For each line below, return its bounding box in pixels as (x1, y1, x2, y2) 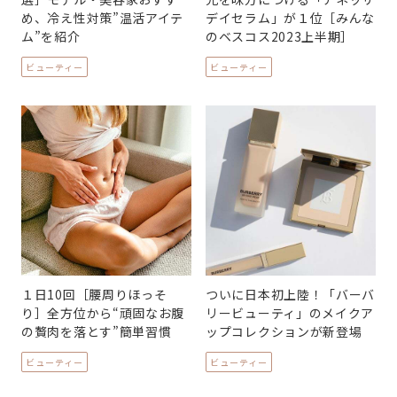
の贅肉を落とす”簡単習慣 (21, 323, 172, 341)
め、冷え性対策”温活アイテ (21, 9, 184, 27)
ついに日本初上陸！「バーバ (206, 285, 376, 304)
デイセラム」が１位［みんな (206, 9, 376, 27)
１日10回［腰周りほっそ (21, 285, 167, 304)
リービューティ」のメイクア (206, 304, 375, 323)
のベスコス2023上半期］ (206, 27, 354, 46)
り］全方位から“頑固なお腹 (21, 304, 185, 323)
